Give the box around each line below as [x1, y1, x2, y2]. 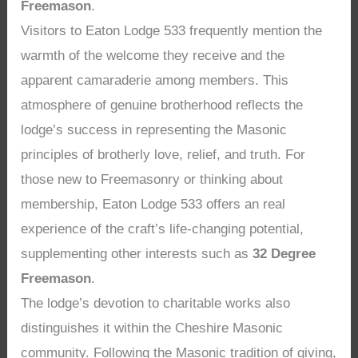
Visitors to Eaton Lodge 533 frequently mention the [21, 23, 323, 39]
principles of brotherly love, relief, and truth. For [21, 147, 306, 163]
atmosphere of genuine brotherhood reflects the [21, 97, 304, 113]
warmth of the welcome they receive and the [21, 48, 285, 64]
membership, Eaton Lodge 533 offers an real [21, 197, 286, 213]
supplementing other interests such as [21, 246, 253, 262]
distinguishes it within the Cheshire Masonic [21, 320, 284, 336]
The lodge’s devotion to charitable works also [21, 296, 291, 312]
